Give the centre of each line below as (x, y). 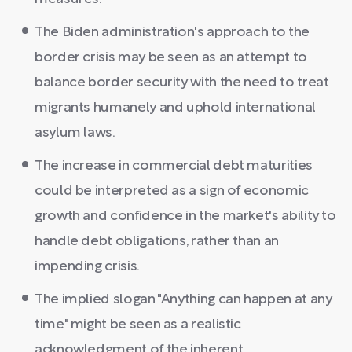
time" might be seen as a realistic (138, 324)
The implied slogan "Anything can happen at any (183, 299)
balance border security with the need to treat (182, 82)
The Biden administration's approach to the (172, 32)
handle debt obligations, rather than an (157, 241)
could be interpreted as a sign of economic (172, 191)
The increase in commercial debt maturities (174, 166)
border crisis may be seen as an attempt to (171, 57)
